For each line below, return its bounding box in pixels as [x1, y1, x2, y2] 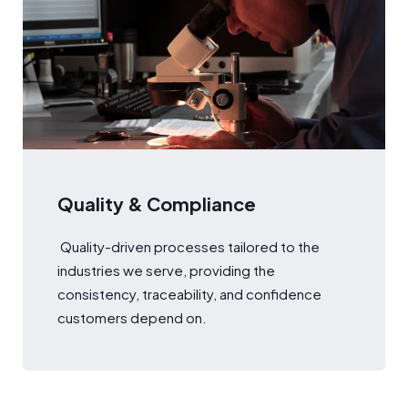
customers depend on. [56, 308, 209, 326]
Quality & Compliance [56, 192, 256, 216]
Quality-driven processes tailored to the [56, 237, 320, 255]
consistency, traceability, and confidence [56, 284, 321, 302]
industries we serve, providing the [56, 260, 275, 279]
